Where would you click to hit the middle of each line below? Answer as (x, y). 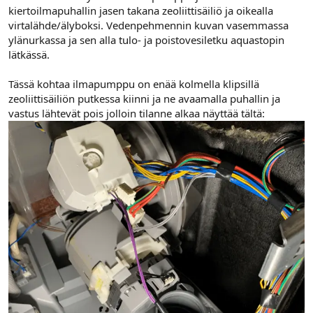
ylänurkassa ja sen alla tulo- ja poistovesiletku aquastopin (146, 39)
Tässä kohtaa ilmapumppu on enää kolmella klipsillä (134, 83)
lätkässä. (29, 54)
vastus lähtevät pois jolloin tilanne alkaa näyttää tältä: (137, 113)
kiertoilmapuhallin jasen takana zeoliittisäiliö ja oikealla (141, 10)
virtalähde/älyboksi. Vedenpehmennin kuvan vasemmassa (148, 25)
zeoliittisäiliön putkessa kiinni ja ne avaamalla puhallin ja (144, 98)
